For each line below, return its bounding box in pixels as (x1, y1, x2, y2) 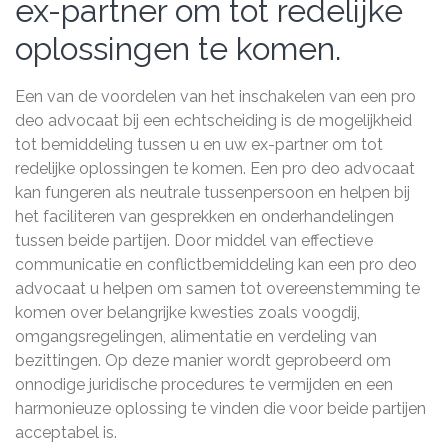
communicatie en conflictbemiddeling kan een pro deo (15, 255, 417, 274)
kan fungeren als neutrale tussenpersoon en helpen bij (15, 183, 410, 202)
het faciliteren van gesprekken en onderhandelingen (15, 207, 394, 226)
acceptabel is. (15, 423, 117, 442)
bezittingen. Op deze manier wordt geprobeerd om (15, 351, 391, 370)
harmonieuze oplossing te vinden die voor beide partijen (15, 399, 426, 418)
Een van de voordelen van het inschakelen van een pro (15, 87, 416, 106)
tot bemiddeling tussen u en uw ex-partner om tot (15, 135, 383, 154)
